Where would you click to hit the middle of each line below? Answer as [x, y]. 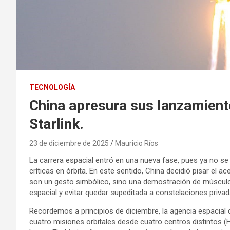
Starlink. [56, 124]
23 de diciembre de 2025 [69, 143]
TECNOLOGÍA [52, 88]
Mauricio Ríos [137, 143]
